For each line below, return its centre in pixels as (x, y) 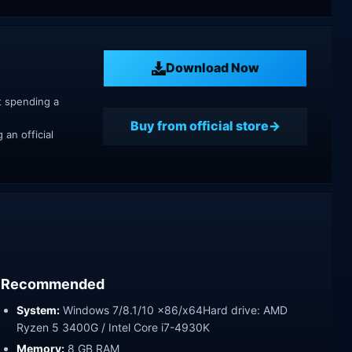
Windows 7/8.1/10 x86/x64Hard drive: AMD (174, 310)
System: (38, 310)
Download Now (212, 68)
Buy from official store (199, 126)
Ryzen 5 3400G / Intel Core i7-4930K (113, 327)
